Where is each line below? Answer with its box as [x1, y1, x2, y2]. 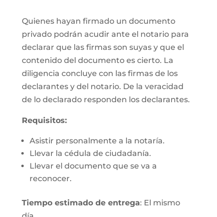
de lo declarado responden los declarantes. [21, 95, 190, 104]
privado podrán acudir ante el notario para [21, 30, 189, 39]
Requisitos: [21, 116, 67, 125]
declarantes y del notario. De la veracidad [21, 82, 184, 91]
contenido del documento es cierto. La [21, 56, 173, 65]
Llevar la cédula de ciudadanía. [29, 149, 151, 158]
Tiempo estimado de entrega [21, 198, 140, 207]
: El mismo [139, 198, 180, 207]
